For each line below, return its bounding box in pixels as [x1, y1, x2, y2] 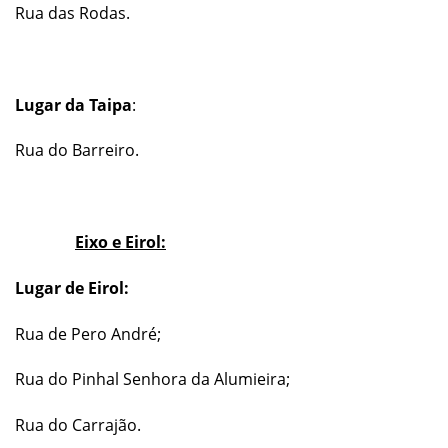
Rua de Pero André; [15, 322, 161, 345]
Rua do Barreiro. [15, 139, 139, 162]
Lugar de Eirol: [15, 276, 129, 299]
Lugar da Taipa [15, 93, 132, 116]
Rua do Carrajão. [15, 414, 141, 437]
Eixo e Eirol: [75, 231, 166, 254]
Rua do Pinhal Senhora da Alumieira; [15, 368, 290, 391]
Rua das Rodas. [15, 2, 130, 25]
